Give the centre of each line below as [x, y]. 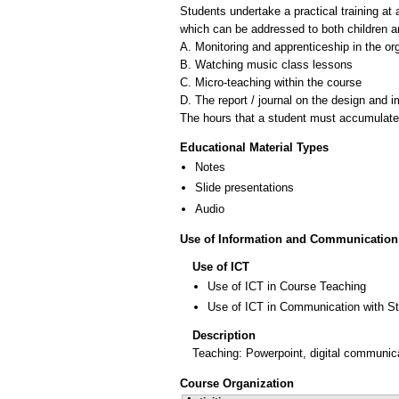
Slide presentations [244, 188]
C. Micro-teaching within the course [271, 82]
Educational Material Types [254, 148]
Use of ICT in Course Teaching [287, 287]
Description [224, 336]
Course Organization [237, 383]
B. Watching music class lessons [266, 64]
